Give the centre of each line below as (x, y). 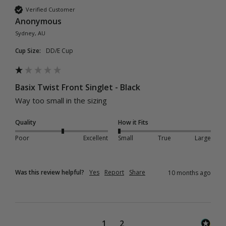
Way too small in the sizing (62, 100)
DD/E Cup (62, 50)
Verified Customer (50, 10)
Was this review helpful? (50, 172)
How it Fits (133, 122)
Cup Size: (28, 50)
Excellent (95, 138)
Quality (25, 122)
